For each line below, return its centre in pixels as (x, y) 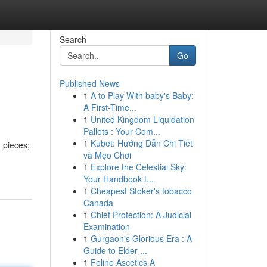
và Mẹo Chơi (107, 155)
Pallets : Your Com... (122, 131)
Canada (98, 203)
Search (73, 39)
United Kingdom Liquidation (142, 119)
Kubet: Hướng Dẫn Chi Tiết (141, 143)
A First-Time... (110, 107)
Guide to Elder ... (115, 250)
